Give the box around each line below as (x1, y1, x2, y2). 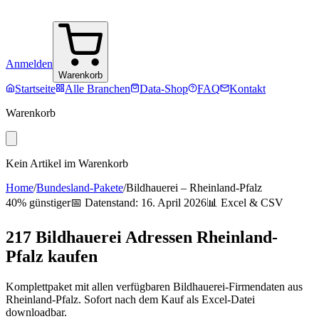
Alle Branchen (65, 83, 130, 95)
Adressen (122, 227, 197, 246)
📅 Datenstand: (70, 197, 141, 209)
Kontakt (229, 83, 266, 95)
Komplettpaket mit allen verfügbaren (6, 280, 173, 293)
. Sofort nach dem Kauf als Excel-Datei (78, 293, 255, 305)
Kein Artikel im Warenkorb (6, 157, 128, 169)
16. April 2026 (141, 197, 206, 209)
